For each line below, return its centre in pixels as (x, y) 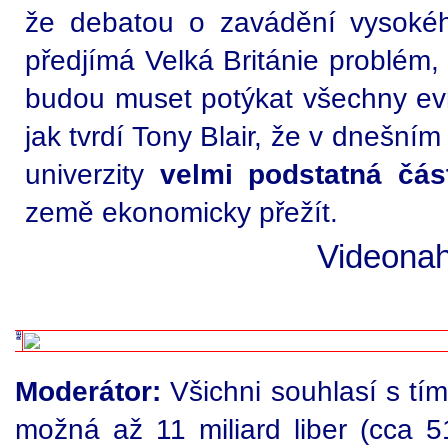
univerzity (92, 174)
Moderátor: (88, 391)
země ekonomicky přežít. (181, 212)
